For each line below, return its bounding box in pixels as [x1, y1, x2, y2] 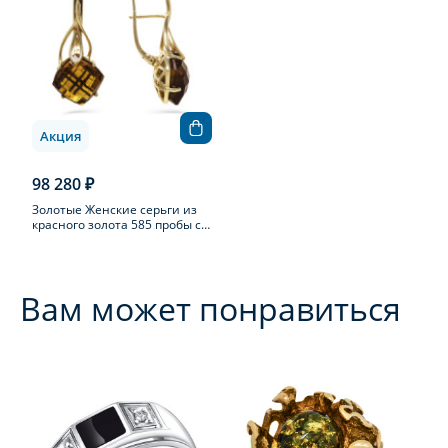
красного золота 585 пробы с [32, 216, 201, 233]
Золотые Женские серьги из [32, 201, 197, 218]
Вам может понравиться [20, 287, 401, 330]
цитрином [32, 231, 93, 248]
